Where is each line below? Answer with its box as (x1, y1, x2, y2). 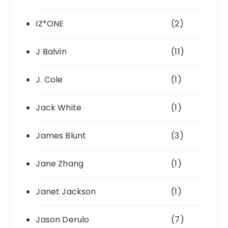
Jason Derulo (36, 214, 90, 226)
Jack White (36, 102, 81, 114)
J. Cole (36, 74, 63, 86)
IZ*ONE (36, 18, 64, 30)
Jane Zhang (36, 158, 83, 170)
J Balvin (36, 46, 67, 58)
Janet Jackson (36, 186, 96, 198)
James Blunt (36, 130, 87, 142)
